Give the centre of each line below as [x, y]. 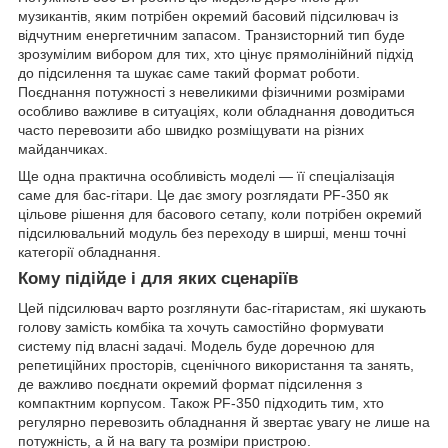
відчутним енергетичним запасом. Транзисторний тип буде [211, 34]
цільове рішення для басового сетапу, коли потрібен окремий [220, 213]
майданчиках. [63, 148]
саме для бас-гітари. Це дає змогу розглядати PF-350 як [203, 194]
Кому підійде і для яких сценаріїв [158, 278]
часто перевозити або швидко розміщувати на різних [191, 129]
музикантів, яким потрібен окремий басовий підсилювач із [208, 15]
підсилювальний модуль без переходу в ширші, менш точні [212, 232]
